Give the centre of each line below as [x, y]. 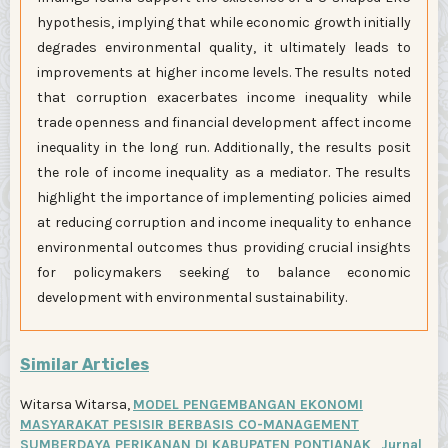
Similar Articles [84, 365]
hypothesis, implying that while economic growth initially [224, 23]
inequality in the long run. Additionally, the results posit [224, 148]
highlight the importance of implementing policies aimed [224, 198]
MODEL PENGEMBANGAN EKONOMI [248, 405]
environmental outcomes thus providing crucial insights [224, 248]
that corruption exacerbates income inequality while [224, 98]
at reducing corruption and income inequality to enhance [224, 223]
